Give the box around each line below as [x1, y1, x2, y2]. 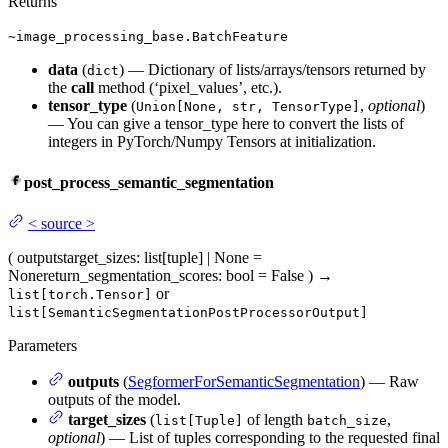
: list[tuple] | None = [136, 249, 262, 267]
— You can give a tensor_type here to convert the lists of [48, 114, 404, 132]
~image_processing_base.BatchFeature [8, 28, 288, 44]
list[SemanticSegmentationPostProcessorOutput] [8, 305, 368, 321]
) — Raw [360, 373, 419, 391]
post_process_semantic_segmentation [24, 173, 274, 191]
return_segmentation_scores [43, 267, 218, 285]
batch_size [307, 413, 387, 429]
